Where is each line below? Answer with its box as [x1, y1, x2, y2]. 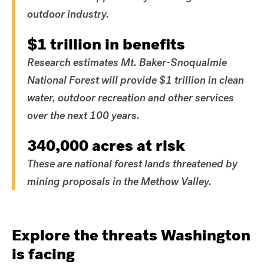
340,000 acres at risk [27, 134, 185, 156]
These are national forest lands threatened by [27, 156, 237, 171]
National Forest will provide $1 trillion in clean [27, 72, 244, 87]
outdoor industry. [27, 6, 109, 21]
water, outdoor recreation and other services [27, 90, 234, 105]
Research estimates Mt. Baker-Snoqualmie [27, 55, 227, 70]
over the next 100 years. [27, 108, 140, 123]
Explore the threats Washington [12, 224, 250, 246]
